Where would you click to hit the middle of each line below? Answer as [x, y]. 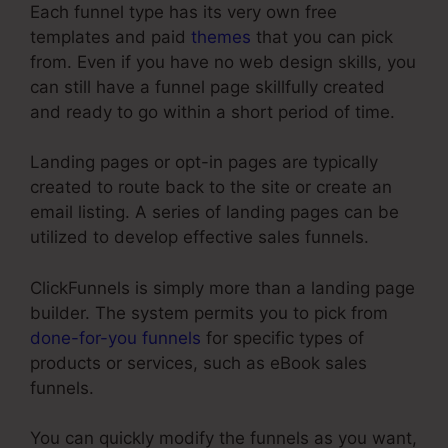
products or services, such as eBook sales [198, 362]
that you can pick [322, 36]
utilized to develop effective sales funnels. [199, 237]
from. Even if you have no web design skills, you [223, 61]
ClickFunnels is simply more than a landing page [222, 287]
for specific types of [282, 337]
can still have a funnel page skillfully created [207, 86]
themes [221, 36]
